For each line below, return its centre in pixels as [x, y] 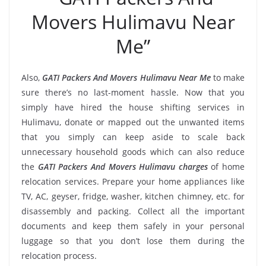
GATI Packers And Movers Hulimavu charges [123, 166]
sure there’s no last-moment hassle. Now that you [133, 92]
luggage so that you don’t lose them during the [133, 240]
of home [226, 166]
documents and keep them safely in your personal [133, 226]
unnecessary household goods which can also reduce [133, 151]
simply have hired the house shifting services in [133, 107]
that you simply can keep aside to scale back [133, 137]
